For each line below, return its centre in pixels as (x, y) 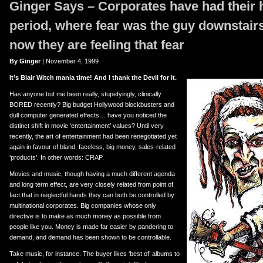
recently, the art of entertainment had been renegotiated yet (93, 136)
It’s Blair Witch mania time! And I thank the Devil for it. (93, 77)
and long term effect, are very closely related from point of (91, 184)
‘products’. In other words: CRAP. (57, 157)
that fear (158, 45)
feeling (111, 45)
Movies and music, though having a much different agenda (92, 174)
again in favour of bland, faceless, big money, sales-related (92, 147)
